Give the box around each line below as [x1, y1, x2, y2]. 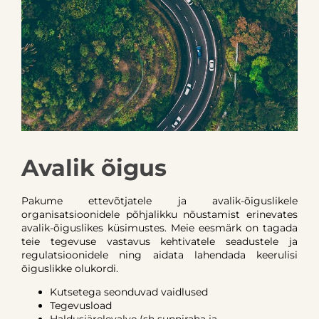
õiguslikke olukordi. [21, 262, 118, 276]
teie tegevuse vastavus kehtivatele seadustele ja [21, 235, 298, 249]
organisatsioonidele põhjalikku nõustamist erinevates [21, 208, 298, 221]
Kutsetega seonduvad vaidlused [50, 286, 208, 299]
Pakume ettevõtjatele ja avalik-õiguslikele [21, 194, 298, 208]
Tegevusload [50, 299, 112, 313]
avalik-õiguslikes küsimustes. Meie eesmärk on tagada [21, 221, 298, 235]
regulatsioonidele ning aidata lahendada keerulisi [21, 249, 298, 262]
